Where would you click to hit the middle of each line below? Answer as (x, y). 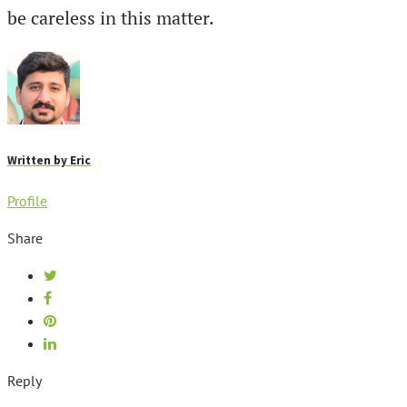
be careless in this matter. (111, 17)
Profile (27, 200)
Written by (39, 160)
